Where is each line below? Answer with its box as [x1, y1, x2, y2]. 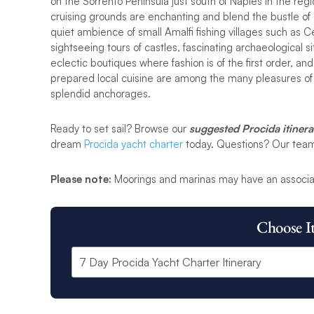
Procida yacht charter [84, 137, 183, 151]
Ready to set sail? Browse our [50, 121, 189, 135]
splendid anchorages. [50, 86, 151, 100]
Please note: [50, 172, 111, 186]
